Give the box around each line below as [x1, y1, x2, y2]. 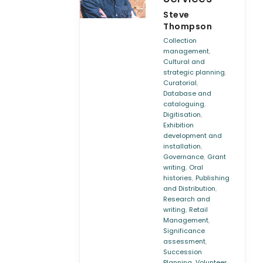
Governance [163, 152, 204, 161]
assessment [163, 237, 206, 246]
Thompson [163, 21, 213, 32]
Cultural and [163, 57, 205, 66]
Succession [163, 247, 203, 257]
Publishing [195, 173, 230, 183]
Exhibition [163, 120, 194, 130]
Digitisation [163, 110, 201, 119]
